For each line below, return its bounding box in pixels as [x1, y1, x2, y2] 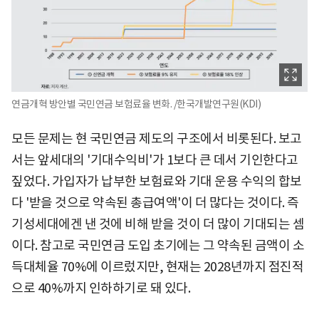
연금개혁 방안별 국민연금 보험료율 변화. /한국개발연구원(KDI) [11, 98, 261, 111]
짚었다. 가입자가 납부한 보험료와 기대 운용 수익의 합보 [11, 173, 302, 190]
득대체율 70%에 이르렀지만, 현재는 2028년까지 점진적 [11, 258, 303, 276]
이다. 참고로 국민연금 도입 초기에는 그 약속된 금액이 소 [11, 237, 304, 254]
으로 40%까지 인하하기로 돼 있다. [11, 280, 190, 297]
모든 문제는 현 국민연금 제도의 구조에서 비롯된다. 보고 [11, 130, 302, 147]
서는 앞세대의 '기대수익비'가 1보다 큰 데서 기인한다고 [11, 152, 298, 169]
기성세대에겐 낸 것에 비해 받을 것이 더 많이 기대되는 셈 [11, 216, 304, 233]
